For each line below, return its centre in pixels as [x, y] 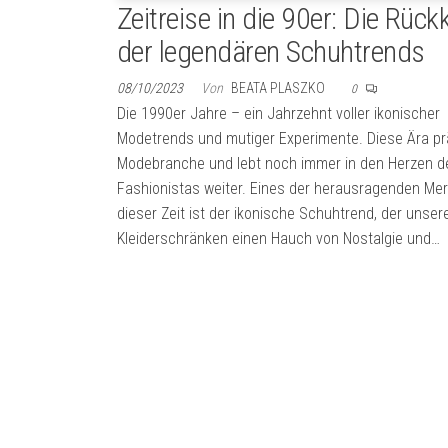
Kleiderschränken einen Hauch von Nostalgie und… [278, 239]
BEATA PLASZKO [279, 88]
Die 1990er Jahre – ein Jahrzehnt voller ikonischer [278, 114]
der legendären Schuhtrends [271, 52]
